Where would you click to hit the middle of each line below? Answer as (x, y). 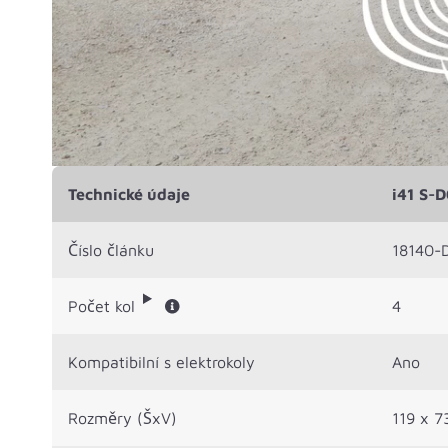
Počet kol (101, 305)
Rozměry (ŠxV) (122, 417)
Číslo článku (111, 249)
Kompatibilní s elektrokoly (161, 361)
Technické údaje (129, 193)
